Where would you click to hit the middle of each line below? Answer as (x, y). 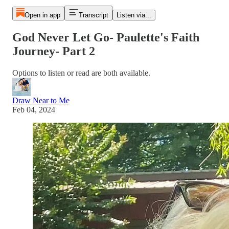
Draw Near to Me (41, 100)
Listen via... (134, 15)
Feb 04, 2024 (34, 109)
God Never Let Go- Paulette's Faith (106, 37)
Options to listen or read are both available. (81, 73)
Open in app (42, 15)
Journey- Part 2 (54, 51)
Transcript (93, 15)
